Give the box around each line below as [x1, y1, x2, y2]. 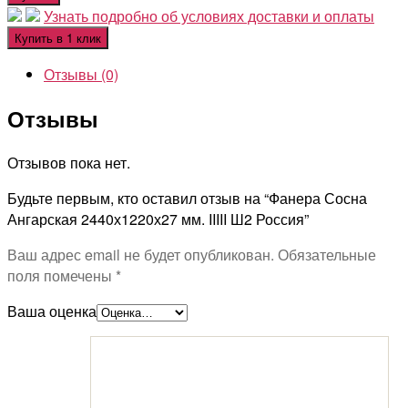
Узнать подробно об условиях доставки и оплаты [44, 5, 374, 26]
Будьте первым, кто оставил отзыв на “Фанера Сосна [7, 187, 367, 209]
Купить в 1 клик [15, 28, 101, 46]
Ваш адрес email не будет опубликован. [7, 243, 274, 265]
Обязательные [274, 243, 376, 265]
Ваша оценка [7, 300, 97, 321]
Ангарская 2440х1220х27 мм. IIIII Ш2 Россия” [7, 208, 309, 229]
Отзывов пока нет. [7, 151, 130, 173]
